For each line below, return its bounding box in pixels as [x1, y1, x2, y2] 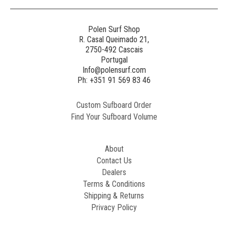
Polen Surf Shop [88, 24, 140, 34]
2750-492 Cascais [85, 45, 143, 54]
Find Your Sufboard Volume [71, 112, 157, 122]
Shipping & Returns [84, 191, 144, 201]
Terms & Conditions [83, 179, 145, 189]
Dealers [102, 167, 126, 177]
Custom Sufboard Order [76, 100, 152, 110]
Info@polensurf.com [82, 65, 146, 75]
